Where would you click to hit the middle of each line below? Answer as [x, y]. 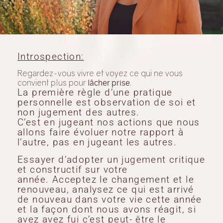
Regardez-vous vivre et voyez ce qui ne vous [100, 147]
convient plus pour [53, 157]
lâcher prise [109, 157]
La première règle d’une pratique [95, 166]
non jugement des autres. [79, 186]
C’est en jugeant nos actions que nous [109, 196]
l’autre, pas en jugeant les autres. [97, 216]
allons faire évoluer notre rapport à [101, 206]
